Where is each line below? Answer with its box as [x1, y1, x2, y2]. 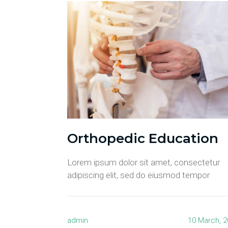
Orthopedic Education [67, 130, 218, 147]
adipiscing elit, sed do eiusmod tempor [67, 170, 210, 181]
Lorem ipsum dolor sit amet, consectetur [67, 157, 220, 168]
